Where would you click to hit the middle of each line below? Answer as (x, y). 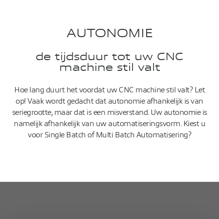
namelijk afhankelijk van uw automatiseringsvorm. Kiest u (109, 124)
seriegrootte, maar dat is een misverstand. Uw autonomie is (109, 113)
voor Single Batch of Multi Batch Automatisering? (109, 135)
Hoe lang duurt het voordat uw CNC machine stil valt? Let (109, 90)
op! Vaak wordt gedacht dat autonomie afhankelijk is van (109, 101)
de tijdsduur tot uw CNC (109, 57)
